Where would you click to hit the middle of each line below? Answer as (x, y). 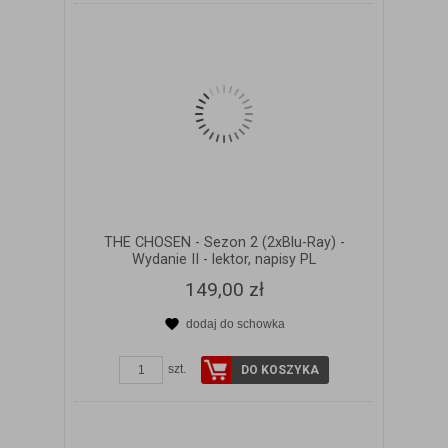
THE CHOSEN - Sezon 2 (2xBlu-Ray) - (224, 242)
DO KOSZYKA (280, 369)
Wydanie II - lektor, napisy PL (224, 259)
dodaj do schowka (235, 323)
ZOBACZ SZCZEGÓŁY (236, 343)
